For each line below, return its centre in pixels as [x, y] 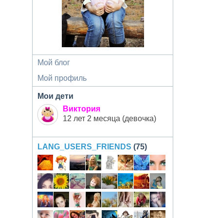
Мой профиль [62, 78]
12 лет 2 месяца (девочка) [109, 118]
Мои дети [55, 96]
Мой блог [54, 63]
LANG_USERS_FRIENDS [84, 147]
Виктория [82, 109]
